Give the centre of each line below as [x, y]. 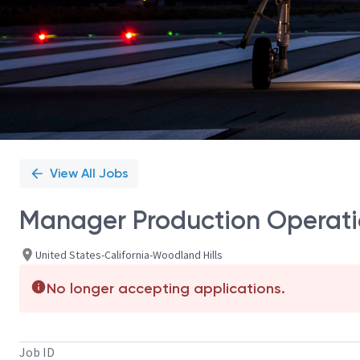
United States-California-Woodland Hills [129, 254]
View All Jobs [89, 173]
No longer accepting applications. [166, 288]
